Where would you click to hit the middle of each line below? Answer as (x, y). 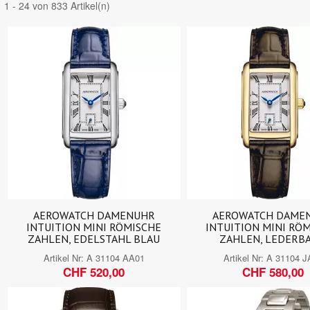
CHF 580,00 (273, 272)
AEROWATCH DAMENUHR (94, 215)
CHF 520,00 (94, 272)
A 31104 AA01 (115, 257)
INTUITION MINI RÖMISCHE (94, 227)
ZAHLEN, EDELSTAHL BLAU (94, 238)
